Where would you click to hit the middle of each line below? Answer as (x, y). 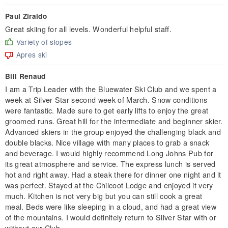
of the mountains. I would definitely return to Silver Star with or (111, 217)
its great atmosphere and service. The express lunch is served (110, 163)
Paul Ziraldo (26, 16)
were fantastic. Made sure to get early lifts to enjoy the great (107, 110)
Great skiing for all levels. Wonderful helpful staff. (88, 28)
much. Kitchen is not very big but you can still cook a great (104, 195)
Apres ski (32, 54)
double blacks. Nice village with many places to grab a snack (107, 142)
